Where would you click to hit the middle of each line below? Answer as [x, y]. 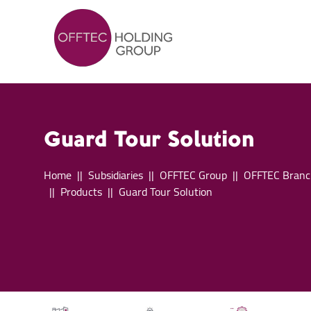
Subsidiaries [116, 175]
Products [82, 192]
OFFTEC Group [194, 175]
